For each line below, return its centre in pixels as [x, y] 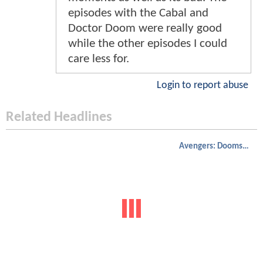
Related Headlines [59, 117]
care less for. [99, 59]
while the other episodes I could [148, 43]
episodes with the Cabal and [138, 13]
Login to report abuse [203, 85]
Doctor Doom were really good [145, 28]
